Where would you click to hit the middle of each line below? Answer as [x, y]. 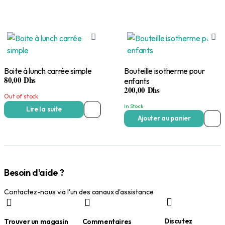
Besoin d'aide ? [34, 172]
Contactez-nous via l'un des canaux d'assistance [79, 192]
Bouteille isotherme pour [139, 71]
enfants [137, 81]
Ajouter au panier [164, 118]
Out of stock [21, 96]
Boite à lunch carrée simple [48, 71]
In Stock [134, 106]
